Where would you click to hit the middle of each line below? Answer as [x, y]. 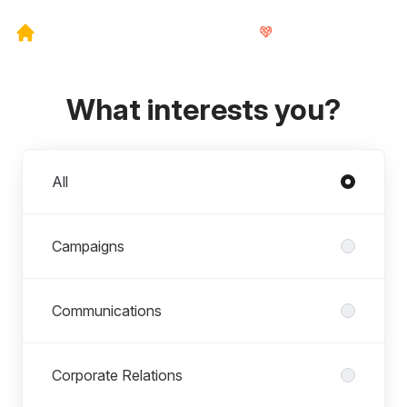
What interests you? [203, 109]
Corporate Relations [117, 375]
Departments [64, 160]
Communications [107, 311]
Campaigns [88, 246]
